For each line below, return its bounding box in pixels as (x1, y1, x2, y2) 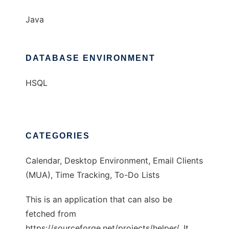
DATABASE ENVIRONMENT (26, 54, 155, 63)
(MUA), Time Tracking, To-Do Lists (26, 170, 159, 180)
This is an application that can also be (26, 194, 172, 205)
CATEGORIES (26, 131, 90, 141)
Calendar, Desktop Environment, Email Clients (26, 155, 203, 166)
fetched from (26, 209, 76, 219)
